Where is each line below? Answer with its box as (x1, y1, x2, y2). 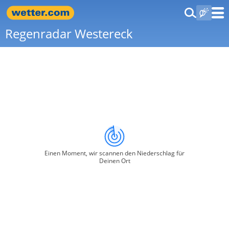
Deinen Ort (99, 156, 130, 165)
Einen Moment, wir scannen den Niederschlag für (44, 149, 185, 157)
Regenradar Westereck (5, 25, 133, 42)
